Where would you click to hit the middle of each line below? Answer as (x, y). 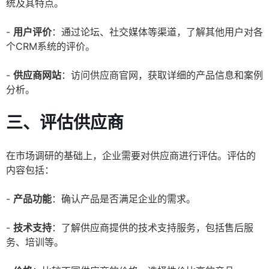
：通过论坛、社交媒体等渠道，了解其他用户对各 (157, 32)
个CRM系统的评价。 (50, 47)
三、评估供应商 (65, 123)
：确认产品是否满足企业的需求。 (124, 199)
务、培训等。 (35, 242)
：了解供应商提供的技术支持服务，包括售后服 (153, 228)
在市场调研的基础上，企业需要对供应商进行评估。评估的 (131, 156)
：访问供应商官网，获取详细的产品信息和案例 (162, 75)
